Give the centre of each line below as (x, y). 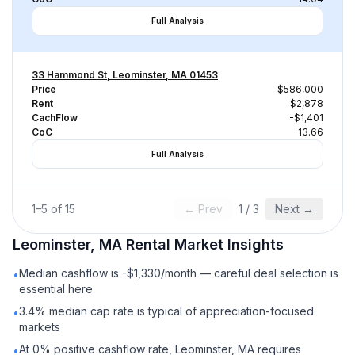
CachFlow (55, 118)
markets (40, 327)
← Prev (203, 209)
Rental (148, 244)
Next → (294, 209)
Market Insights (227, 244)
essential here (56, 289)
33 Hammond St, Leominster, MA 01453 (125, 75)
